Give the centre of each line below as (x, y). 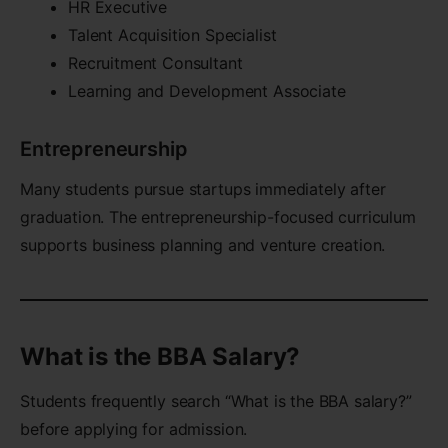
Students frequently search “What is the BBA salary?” (216, 400)
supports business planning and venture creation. (203, 244)
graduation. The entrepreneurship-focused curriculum (218, 216)
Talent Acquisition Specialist (172, 34)
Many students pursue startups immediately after (203, 188)
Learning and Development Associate (207, 90)
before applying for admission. (134, 428)
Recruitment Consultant (155, 62)
